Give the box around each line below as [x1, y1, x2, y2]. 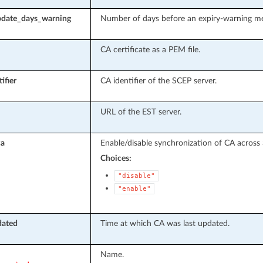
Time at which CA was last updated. [100, 218, 230, 228]
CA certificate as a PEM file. [100, 45, 200, 54]
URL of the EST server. [100, 107, 181, 116]
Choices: [100, 153, 131, 163]
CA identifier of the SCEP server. [100, 76, 217, 85]
